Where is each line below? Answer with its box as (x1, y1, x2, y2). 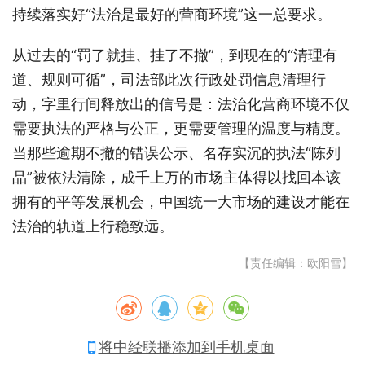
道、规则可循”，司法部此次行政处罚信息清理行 (12, 70, 326, 88)
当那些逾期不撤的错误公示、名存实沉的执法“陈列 (12, 143, 341, 161)
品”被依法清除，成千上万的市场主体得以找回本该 (12, 168, 341, 186)
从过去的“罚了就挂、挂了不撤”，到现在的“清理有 (12, 46, 337, 64)
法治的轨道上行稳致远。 (12, 217, 174, 235)
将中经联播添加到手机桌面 (98, 337, 275, 355)
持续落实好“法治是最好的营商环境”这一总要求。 (12, 5, 332, 23)
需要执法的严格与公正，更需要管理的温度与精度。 (12, 119, 350, 137)
